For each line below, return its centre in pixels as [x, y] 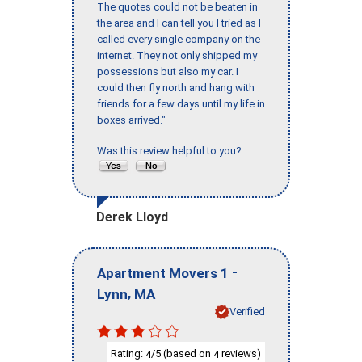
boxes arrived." [131, 120]
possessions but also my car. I [168, 72]
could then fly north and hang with [176, 88]
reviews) [240, 353]
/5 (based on [182, 353]
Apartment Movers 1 [163, 273]
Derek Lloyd [132, 217]
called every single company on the [179, 40]
